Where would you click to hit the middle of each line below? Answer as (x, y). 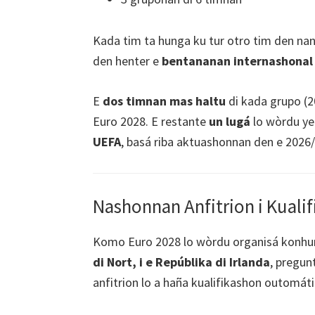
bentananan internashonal (237, 61)
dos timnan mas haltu (164, 101)
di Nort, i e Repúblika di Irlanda (181, 262)
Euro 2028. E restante (151, 122)
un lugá (230, 122)
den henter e (127, 61)
